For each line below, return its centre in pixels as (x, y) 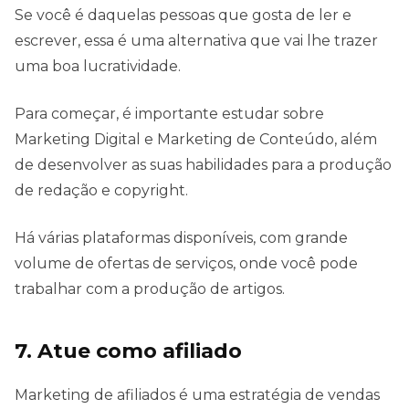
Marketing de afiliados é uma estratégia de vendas (197, 394)
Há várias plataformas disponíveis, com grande (181, 237)
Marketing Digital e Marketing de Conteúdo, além (196, 139)
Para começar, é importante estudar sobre (169, 113)
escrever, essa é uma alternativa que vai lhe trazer (196, 40)
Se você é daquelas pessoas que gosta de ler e (183, 15)
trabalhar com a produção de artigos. (150, 288)
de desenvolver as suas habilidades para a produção (203, 164)
